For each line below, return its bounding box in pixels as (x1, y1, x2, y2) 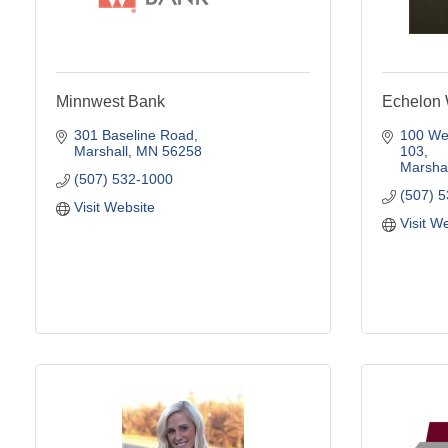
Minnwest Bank (56, 92, 165, 110)
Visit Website (73, 198, 155, 215)
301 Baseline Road (73, 126, 194, 143)
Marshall (73, 142, 128, 159)
